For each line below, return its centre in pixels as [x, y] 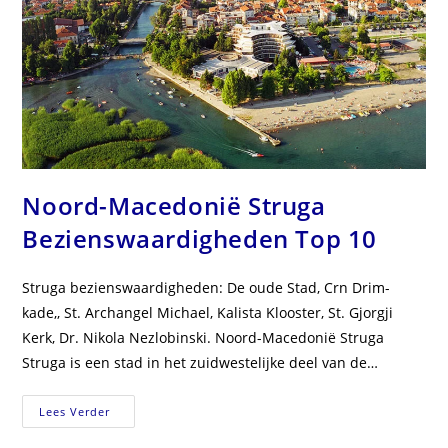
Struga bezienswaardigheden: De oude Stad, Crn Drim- [206, 288]
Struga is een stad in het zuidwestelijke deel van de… [200, 363]
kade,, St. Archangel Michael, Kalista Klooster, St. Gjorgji [208, 313]
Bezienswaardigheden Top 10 [200, 239]
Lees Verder [75, 412]
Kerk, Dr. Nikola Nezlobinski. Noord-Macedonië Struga [203, 338]
